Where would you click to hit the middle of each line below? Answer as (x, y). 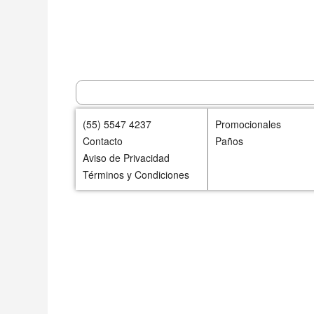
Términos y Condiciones (136, 175)
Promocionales (248, 124)
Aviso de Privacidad (126, 158)
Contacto (102, 141)
